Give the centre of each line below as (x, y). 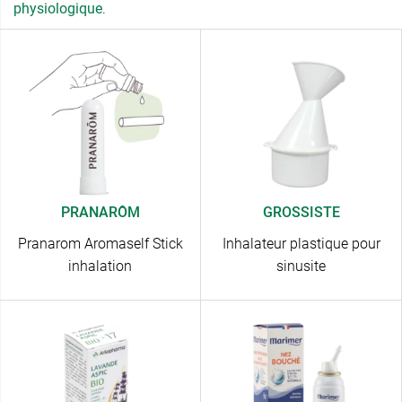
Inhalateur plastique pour (301, 244)
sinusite (301, 267)
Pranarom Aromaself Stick (100, 244)
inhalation (100, 267)
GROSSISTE (301, 213)
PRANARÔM (100, 213)
